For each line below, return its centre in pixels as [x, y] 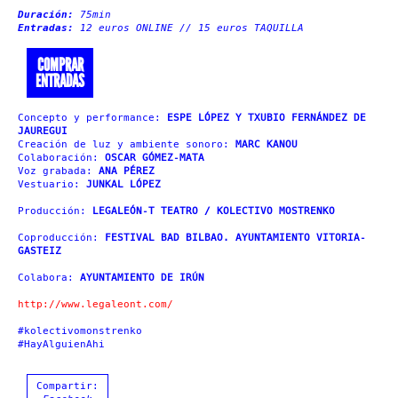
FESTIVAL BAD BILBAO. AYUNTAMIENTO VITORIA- [235, 238]
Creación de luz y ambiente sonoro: [127, 144]
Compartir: [68, 386]
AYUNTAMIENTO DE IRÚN [142, 278]
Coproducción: [61, 238]
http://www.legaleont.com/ [96, 304]
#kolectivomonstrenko [80, 331]
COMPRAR [60, 65]
